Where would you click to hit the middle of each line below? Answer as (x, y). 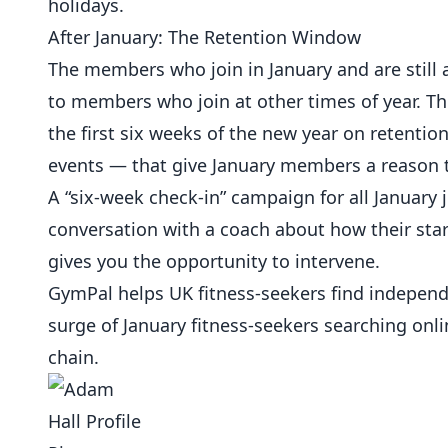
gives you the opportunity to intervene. (214, 261)
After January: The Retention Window (204, 37)
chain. (73, 357)
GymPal (80, 293)
